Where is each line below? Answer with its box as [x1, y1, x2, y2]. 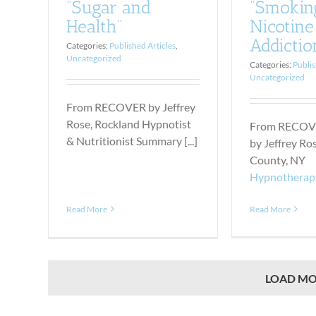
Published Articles [109, 40, 176, 51]
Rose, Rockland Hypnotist [66, 117, 192, 131]
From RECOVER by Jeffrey [66, 100, 196, 114]
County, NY [250, 152, 306, 166]
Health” [66, 16, 123, 37]
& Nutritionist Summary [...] [66, 134, 198, 148]
